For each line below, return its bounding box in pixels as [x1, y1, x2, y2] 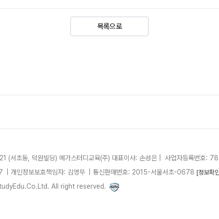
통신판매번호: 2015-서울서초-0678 [93, 168, 195, 176]
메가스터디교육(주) [59, 154, 110, 162]
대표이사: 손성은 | [112, 154, 161, 162]
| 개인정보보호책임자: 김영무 [6, 168, 87, 176]
